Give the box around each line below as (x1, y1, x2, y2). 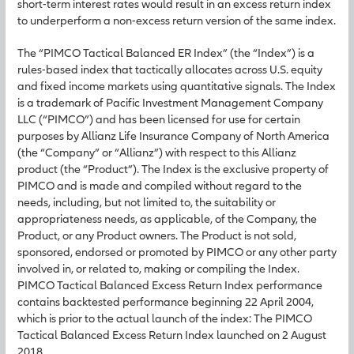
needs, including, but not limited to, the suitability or (17, 195, 276, 209)
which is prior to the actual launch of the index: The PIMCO (17, 311, 312, 325)
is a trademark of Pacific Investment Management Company (17, 96, 323, 109)
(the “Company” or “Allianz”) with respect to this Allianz (17, 145, 296, 159)
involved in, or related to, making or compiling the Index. (17, 262, 299, 275)
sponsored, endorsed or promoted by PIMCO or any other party (17, 245, 337, 258)
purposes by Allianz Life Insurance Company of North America (17, 129, 330, 142)
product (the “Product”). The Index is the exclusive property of (17, 162, 329, 175)
